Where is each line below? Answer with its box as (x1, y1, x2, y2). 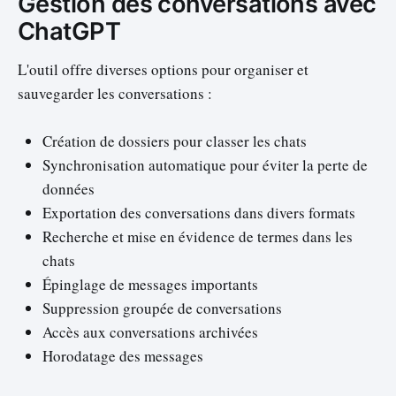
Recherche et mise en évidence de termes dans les (42, 226, 353, 247)
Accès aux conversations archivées (42, 322, 258, 343)
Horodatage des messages (42, 346, 203, 367)
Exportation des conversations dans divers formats (42, 202, 355, 224)
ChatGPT (18, 17, 121, 47)
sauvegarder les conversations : (18, 82, 212, 103)
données (42, 179, 95, 200)
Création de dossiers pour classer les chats (42, 131, 307, 152)
